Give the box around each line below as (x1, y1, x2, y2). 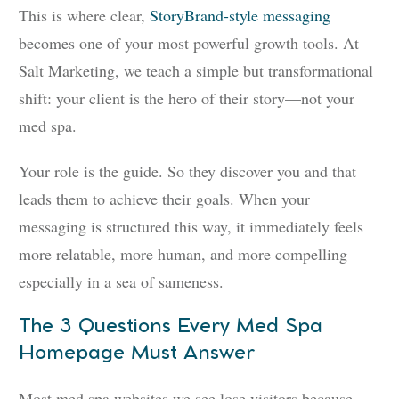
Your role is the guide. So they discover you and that (19, 160, 356, 183)
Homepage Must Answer (19, 344, 255, 364)
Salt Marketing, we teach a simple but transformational (19, 60, 373, 82)
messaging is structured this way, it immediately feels (19, 216, 363, 238)
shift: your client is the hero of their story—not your (19, 87, 354, 110)
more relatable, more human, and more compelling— (19, 243, 363, 265)
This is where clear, (19, 4, 150, 27)
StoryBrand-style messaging (150, 4, 330, 27)
